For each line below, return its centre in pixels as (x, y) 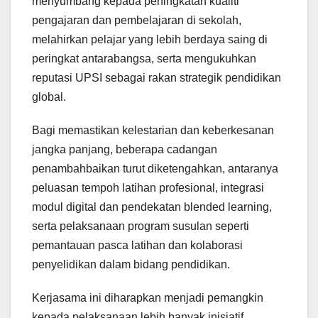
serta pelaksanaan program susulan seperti (141, 226)
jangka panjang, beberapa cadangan (125, 150)
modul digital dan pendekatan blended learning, (152, 207)
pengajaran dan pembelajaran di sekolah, (137, 21)
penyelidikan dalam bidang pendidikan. (131, 265)
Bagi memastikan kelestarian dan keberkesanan (153, 131)
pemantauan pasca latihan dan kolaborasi (137, 246)
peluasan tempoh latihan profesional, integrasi (148, 188)
